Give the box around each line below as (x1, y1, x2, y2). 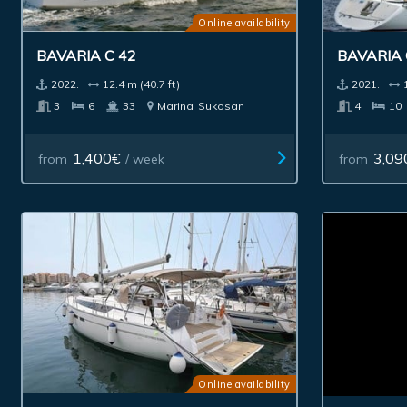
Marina (157, 99, 194, 114)
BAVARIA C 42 (36, 46, 137, 65)
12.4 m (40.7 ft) (103, 77, 181, 92)
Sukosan (198, 99, 245, 114)
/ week (124, 151, 164, 168)
